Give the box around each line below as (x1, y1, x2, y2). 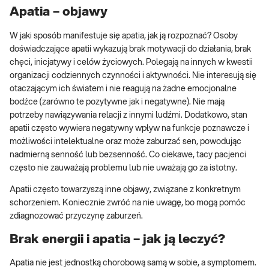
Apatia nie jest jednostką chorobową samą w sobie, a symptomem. (10, 259, 256, 268)
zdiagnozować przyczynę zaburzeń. (10, 211, 145, 220)
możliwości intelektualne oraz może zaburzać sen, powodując (10, 137, 241, 146)
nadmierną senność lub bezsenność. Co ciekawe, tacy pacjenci (10, 150, 246, 159)
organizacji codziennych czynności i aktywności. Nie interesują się (10, 71, 256, 80)
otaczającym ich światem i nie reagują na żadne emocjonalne (10, 84, 237, 93)
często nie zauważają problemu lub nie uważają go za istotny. (10, 163, 237, 172)
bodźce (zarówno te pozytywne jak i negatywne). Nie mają (10, 97, 225, 106)
